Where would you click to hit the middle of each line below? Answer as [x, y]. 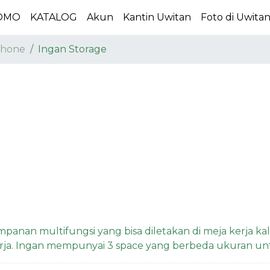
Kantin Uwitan [157, 17]
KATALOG [54, 17]
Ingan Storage [72, 49]
